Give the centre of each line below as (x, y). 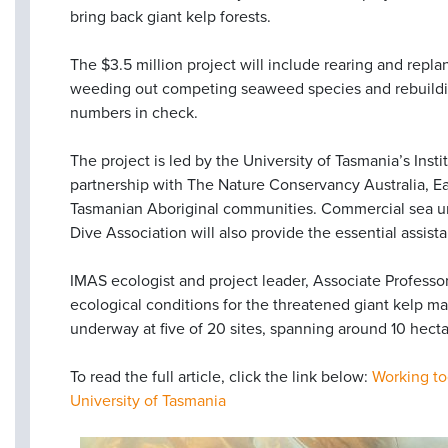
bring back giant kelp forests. (170, 17)
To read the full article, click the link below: (221, 377)
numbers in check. (134, 113)
